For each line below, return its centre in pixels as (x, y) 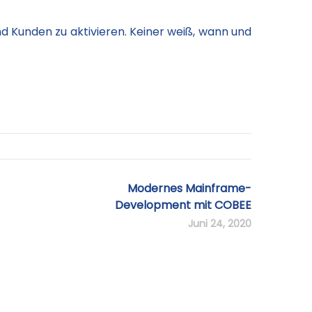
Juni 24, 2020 (220, 224)
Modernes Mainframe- (189, 188)
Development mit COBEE (183, 205)
